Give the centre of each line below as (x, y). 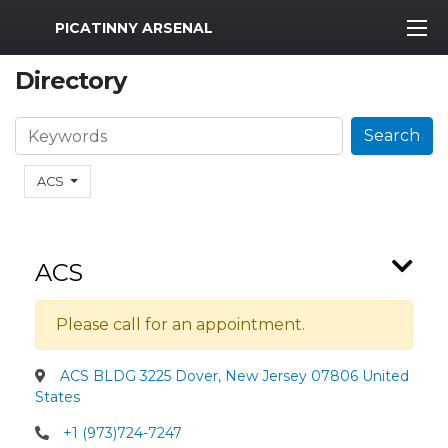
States (57, 397)
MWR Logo (58, 23)
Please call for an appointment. (180, 324)
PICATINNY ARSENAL (134, 27)
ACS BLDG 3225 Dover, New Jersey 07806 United (232, 376)
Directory (70, 80)
